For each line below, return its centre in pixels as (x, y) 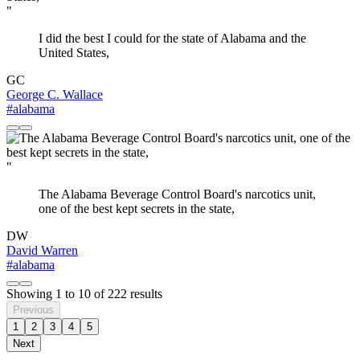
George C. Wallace (55, 95)
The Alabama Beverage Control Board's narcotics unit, (177, 194)
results (145, 294)
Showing (31, 294)
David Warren (42, 251)
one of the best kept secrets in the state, (137, 209)
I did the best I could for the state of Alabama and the (172, 39)
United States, (74, 53)
